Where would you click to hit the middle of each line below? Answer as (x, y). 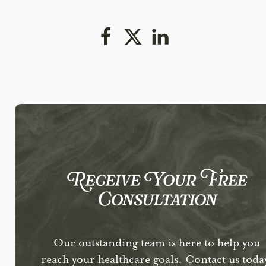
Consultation (157, 201)
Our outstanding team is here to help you (157, 243)
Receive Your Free (157, 181)
